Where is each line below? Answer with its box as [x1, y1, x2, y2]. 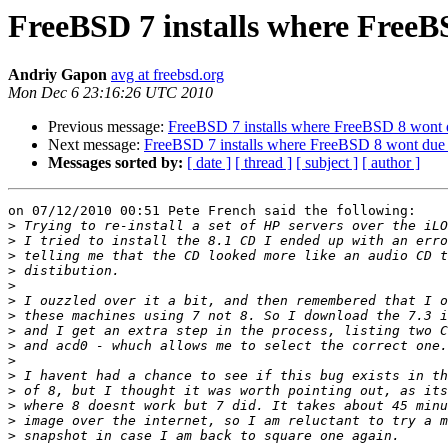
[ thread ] [235, 154, 292, 172]
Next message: [48, 136, 144, 154]
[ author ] [362, 154, 420, 172]
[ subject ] [296, 154, 358, 172]
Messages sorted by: [48, 154, 183, 172]
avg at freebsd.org [111, 66, 224, 84]
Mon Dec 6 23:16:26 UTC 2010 [8, 84, 213, 102]
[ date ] [187, 154, 231, 172]
